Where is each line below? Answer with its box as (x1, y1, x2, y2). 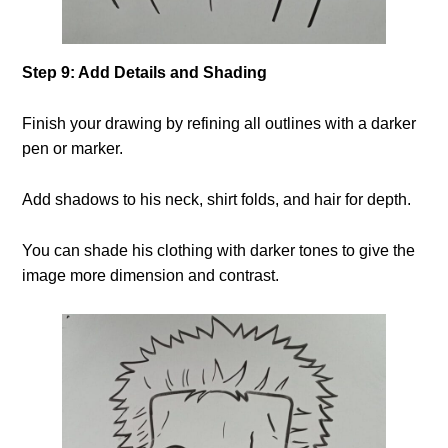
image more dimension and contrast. (22, 266, 280, 284)
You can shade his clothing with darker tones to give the (22, 241, 416, 259)
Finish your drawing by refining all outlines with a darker (22, 114, 417, 132)
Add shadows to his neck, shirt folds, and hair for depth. (22, 190, 412, 208)
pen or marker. (22, 139, 124, 157)
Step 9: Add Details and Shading (22, 63, 268, 81)
